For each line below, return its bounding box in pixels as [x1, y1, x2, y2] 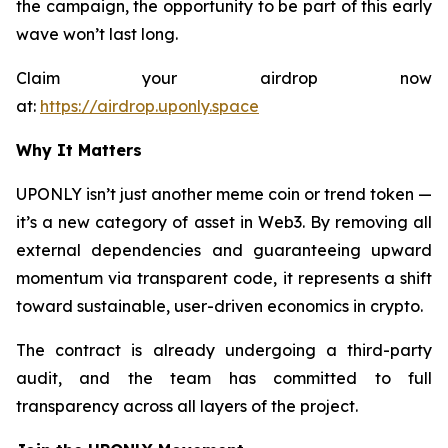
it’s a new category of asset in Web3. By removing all [16, 211, 432, 232]
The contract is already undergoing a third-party [16, 339, 432, 360]
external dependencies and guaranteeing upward [16, 239, 432, 260]
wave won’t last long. [16, 23, 178, 44]
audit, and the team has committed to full [16, 367, 432, 388]
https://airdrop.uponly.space [40, 95, 259, 116]
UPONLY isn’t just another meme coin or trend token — [16, 183, 432, 204]
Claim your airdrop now [16, 67, 432, 88]
